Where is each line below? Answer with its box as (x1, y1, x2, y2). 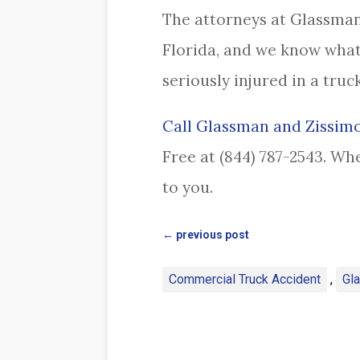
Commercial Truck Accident (168, 272, 321, 288)
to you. (162, 178, 213, 198)
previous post (175, 228, 249, 242)
